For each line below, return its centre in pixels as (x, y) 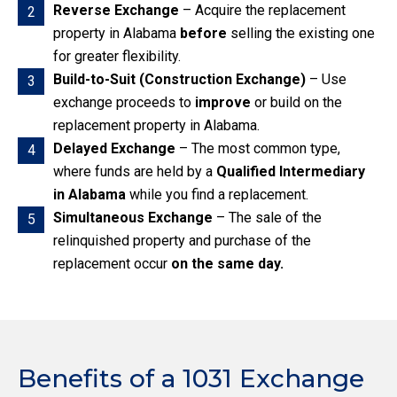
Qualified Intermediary (291, 172)
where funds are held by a (135, 172)
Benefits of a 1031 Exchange (191, 379)
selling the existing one (301, 34)
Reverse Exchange (116, 11)
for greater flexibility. (117, 57)
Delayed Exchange (114, 149)
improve (223, 103)
